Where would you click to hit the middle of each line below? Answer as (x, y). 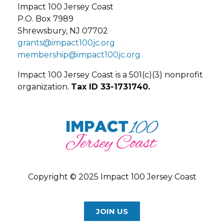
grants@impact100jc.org (66, 43)
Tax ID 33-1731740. (110, 87)
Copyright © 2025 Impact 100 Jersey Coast (112, 177)
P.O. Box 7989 (45, 19)
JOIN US (112, 211)
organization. (44, 87)
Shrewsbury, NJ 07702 (63, 31)
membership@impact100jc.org (79, 55)
